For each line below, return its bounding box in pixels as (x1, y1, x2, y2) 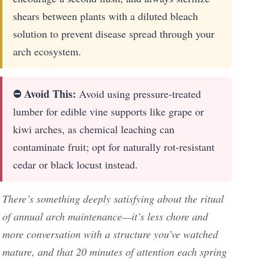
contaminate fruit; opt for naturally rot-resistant (13, 140, 214, 154)
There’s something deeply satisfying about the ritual (2, 192, 224, 206)
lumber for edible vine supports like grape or (13, 104, 204, 118)
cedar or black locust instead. (13, 157, 138, 171)
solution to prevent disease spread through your (13, 27, 214, 41)
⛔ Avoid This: (13, 86, 76, 101)
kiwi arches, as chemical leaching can (13, 122, 174, 136)
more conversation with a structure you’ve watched (2, 227, 218, 241)
